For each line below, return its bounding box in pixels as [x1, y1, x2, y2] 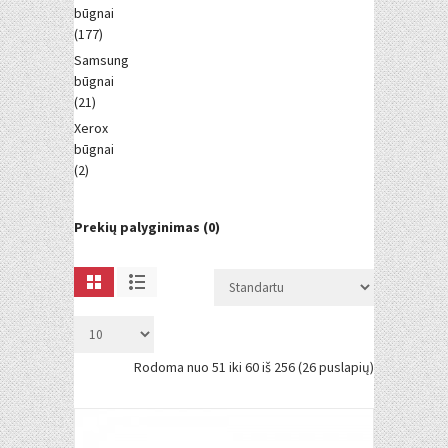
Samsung [74, 51, 129, 69]
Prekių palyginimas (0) [74, 218, 220, 236]
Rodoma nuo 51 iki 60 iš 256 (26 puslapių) [134, 358, 374, 376]
